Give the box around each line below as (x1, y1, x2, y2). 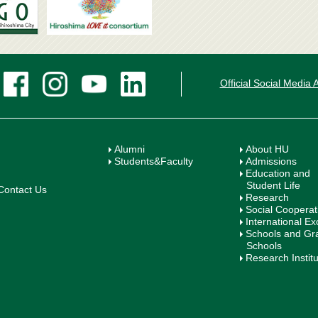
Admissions (246, 155, 297, 167)
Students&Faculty (114, 155, 193, 167)
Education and (246, 167, 311, 179)
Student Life (246, 179, 300, 191)
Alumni (114, 143, 145, 155)
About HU (246, 143, 290, 155)
